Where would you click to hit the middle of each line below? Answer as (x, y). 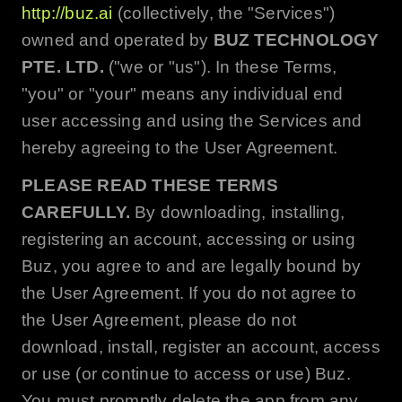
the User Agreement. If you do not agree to (188, 293)
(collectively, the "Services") (224, 13)
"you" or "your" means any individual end (182, 93)
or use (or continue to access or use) (168, 373)
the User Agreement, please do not (158, 319)
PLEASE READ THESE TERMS (149, 185)
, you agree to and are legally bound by (206, 266)
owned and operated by (117, 39)
